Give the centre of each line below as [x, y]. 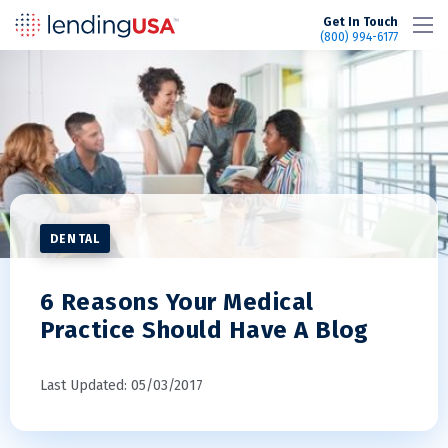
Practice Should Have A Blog [204, 330]
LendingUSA [221, 22]
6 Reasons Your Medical [177, 302]
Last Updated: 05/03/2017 [121, 385]
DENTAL [75, 239]
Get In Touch [360, 22]
